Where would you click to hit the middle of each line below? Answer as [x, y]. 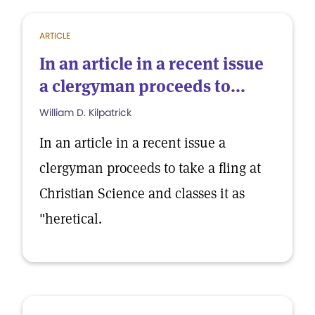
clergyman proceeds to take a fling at [150, 168]
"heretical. [71, 219]
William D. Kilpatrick [85, 112]
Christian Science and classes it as [142, 193]
